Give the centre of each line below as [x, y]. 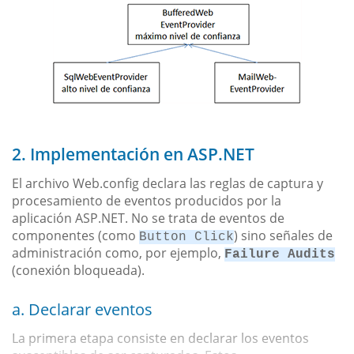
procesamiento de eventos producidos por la [147, 201]
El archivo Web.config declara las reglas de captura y [168, 184]
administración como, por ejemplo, [118, 253]
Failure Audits [280, 255]
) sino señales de [283, 236]
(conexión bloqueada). [78, 271]
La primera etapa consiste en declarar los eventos [160, 339]
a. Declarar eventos [82, 310]
